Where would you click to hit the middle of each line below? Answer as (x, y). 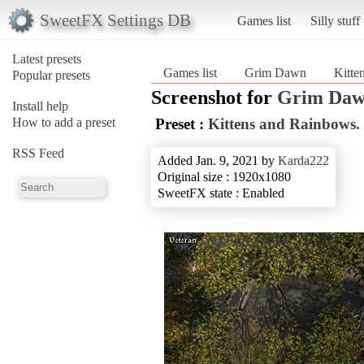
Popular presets (51, 75)
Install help (40, 106)
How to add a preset (64, 122)
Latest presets (47, 58)
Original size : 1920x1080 (224, 176)
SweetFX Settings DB (115, 19)
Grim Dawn (275, 72)
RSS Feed (38, 153)
